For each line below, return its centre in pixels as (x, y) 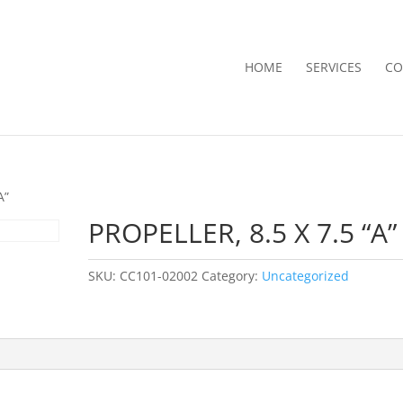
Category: (232, 276)
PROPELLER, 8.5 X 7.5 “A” (243, 233)
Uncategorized (306, 276)
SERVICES (333, 67)
